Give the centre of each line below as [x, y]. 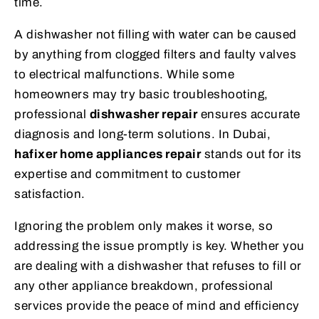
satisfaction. [50, 194]
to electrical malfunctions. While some [124, 74]
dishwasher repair [143, 114]
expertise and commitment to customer [127, 174]
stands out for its [251, 154]
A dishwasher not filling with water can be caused [156, 34]
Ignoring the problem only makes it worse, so [143, 226]
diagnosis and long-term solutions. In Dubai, [142, 134]
